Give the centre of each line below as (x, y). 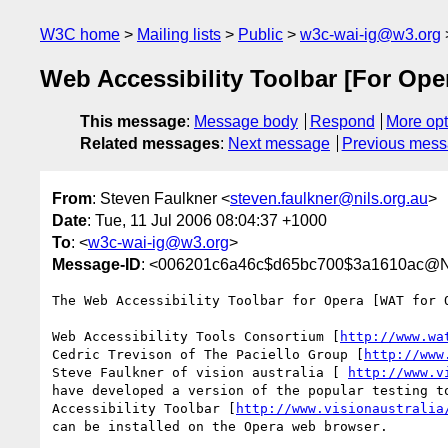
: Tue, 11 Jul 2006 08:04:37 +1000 (207, 220)
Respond (342, 122)
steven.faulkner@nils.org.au (329, 198)
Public (260, 34)
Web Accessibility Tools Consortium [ (196, 336)
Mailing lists (179, 34)
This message (133, 122)
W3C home (80, 34)
